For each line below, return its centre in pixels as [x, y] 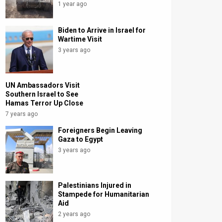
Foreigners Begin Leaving [100, 131]
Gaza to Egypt [81, 139]
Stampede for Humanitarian [104, 194]
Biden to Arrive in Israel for [102, 30]
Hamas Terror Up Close [44, 103]
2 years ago [74, 214]
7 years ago [22, 114]
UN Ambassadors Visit [43, 85]
